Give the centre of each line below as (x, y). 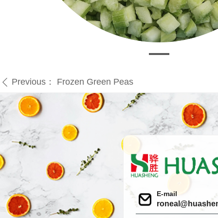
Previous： (33, 82)
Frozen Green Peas (95, 82)
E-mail (167, 194)
